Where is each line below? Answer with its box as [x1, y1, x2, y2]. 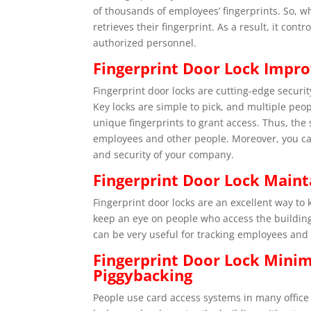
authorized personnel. [93, 36, 197, 50]
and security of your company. [93, 148, 235, 162]
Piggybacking [93, 264, 193, 286]
